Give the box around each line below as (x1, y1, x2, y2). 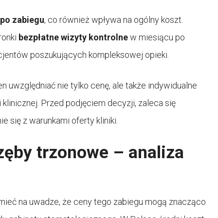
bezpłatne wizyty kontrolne (18, 32, 128, 42)
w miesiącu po (128, 32, 185, 42)
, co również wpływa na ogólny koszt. (44, 14, 183, 25)
